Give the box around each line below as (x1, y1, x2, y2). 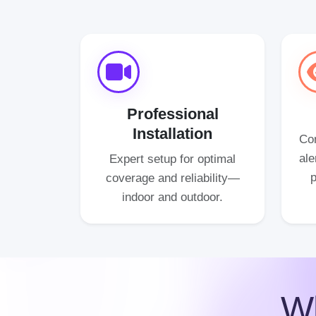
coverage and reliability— (105, 171, 240, 185)
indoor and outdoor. (122, 190, 223, 204)
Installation (133, 125, 212, 142)
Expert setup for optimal (109, 152, 236, 166)
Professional (126, 105, 219, 123)
